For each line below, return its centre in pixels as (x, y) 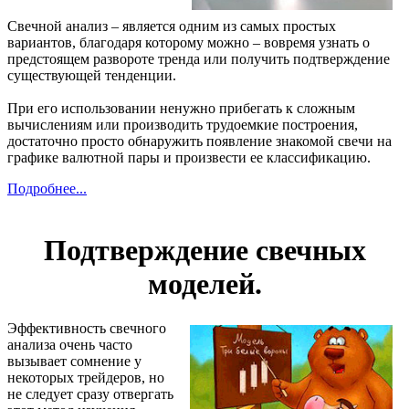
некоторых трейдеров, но (86, 378)
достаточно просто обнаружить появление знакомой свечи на (199, 142)
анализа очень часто (70, 345)
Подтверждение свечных (204, 250)
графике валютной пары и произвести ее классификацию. (189, 158)
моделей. (204, 283)
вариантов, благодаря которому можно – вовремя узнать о (189, 43)
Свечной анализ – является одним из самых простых (172, 26)
